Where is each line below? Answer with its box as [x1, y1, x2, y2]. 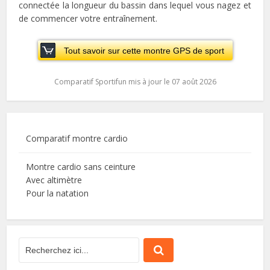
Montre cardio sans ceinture [26, 161, 136, 173]
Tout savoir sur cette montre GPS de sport [63, 46, 224, 56]
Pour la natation [26, 187, 89, 199]
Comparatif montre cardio [26, 133, 128, 145]
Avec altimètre [26, 174, 83, 186]
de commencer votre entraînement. [19, 13, 158, 25]
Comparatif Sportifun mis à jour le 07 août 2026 [54, 77, 216, 87]
